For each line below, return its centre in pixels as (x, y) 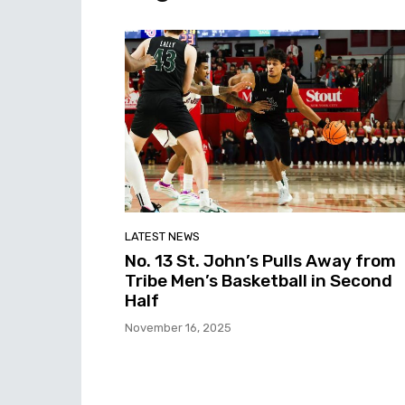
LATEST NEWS (162, 236)
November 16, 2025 (178, 327)
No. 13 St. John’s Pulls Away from (260, 260)
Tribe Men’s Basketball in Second (259, 280)
